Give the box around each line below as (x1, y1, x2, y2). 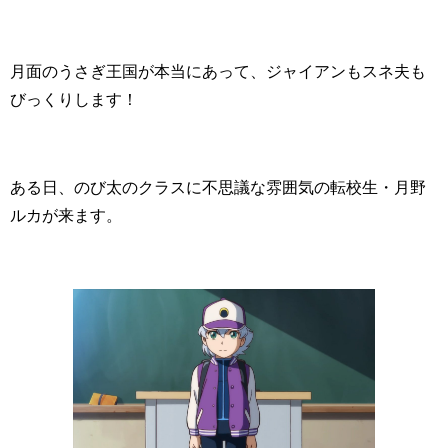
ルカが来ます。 (10, 207, 122, 224)
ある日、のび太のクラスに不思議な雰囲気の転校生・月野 (10, 179, 426, 196)
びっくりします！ (10, 91, 138, 108)
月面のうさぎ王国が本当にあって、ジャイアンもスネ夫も (10, 63, 426, 80)
